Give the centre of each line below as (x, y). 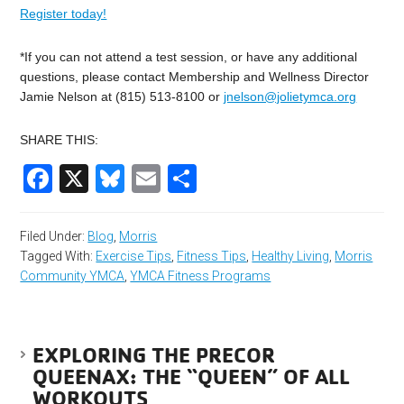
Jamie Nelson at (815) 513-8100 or (122, 96)
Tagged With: (58, 256)
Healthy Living (291, 256)
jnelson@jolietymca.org (290, 96)
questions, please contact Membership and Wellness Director (195, 76)
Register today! (64, 13)
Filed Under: (54, 236)
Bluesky (175, 178)
